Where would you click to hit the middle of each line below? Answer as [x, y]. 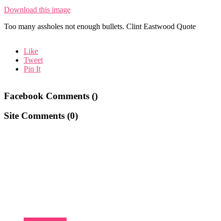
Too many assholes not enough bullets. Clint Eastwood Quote [100, 26]
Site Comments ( [37, 116]
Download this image [37, 9]
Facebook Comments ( [49, 96]
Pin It [32, 69]
